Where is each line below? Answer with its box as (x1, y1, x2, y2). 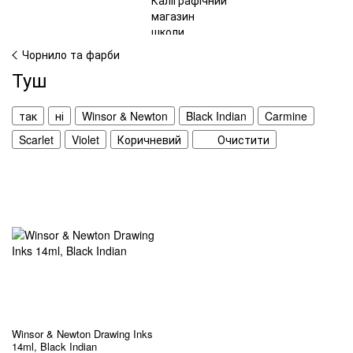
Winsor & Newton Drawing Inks (12, 325, 153, 341)
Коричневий (117, 131, 181, 147)
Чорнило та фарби (22, 46, 120, 62)
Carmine (265, 108, 307, 124)
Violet (72, 131, 99, 147)
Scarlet (19, 131, 54, 147)
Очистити (217, 131, 269, 147)
